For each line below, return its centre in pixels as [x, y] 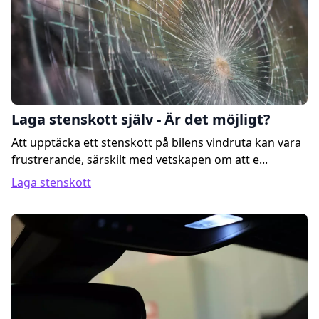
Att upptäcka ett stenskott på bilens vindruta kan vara [156, 142]
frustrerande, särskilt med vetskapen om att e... [140, 159]
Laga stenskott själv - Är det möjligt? [141, 119]
